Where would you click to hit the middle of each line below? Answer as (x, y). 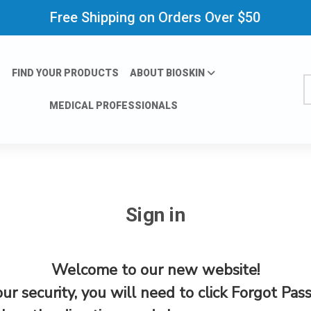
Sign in (155, 215)
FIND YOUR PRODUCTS (65, 73)
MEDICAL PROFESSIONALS (113, 106)
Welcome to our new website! (155, 270)
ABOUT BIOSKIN (168, 73)
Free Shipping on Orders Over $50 (155, 17)
